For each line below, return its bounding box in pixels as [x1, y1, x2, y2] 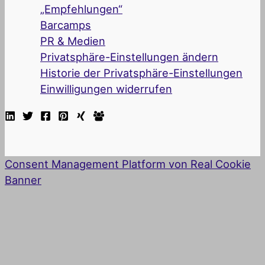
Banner [5, 173, 41, 187]
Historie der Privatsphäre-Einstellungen [40, 66, 243, 80]
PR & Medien [40, 34, 105, 48]
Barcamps [40, 18, 91, 32]
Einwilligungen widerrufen [40, 82, 172, 96]
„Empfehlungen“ [40, 2, 122, 16]
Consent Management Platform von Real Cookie [5, 157, 251, 171]
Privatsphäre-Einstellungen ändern [40, 50, 218, 64]
